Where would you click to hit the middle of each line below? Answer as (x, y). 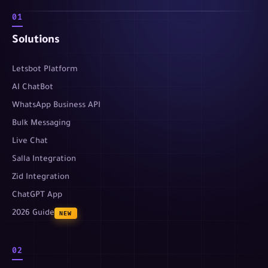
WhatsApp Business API (56, 105)
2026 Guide (33, 213)
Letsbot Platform (45, 69)
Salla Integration (44, 159)
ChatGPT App (37, 195)
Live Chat (30, 141)
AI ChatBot (33, 87)
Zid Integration (41, 177)
